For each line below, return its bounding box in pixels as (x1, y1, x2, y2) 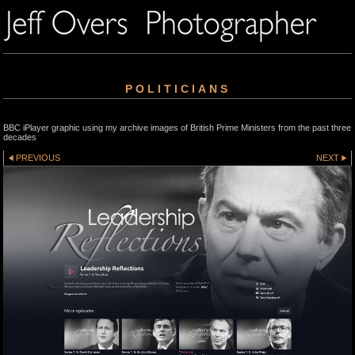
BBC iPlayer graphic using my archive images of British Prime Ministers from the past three (3, 122, 351, 132)
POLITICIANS (124, 82, 231, 95)
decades (3, 132, 36, 142)
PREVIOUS (16, 152, 61, 162)
